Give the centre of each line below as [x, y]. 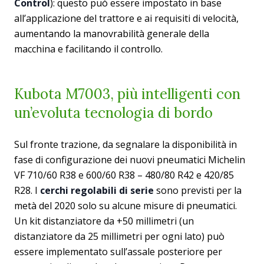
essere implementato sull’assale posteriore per [118, 252]
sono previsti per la [198, 191]
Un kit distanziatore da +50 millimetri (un [104, 221]
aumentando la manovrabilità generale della [112, 34]
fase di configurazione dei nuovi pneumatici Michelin [130, 160]
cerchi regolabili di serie [97, 191]
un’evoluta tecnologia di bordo [113, 113]
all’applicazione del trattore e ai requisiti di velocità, [126, 19]
